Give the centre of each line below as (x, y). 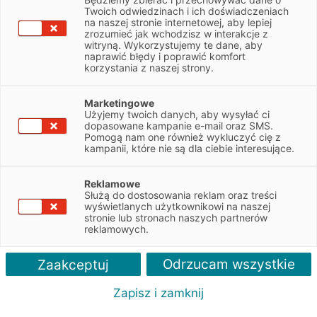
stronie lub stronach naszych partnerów (176, 218)
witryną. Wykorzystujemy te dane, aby (173, 45)
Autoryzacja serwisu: (90, 144)
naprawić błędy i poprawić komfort (165, 56)
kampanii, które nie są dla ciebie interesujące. (189, 148)
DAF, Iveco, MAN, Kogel (93, 161)
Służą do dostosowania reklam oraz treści (180, 195)
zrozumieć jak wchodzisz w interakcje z (176, 34)
